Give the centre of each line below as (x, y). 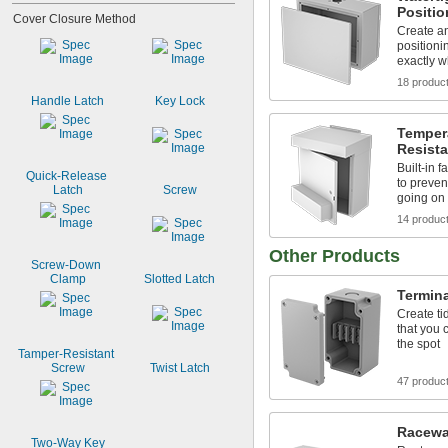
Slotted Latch (179, 279)
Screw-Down (66, 265)
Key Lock (179, 101)
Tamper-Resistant (66, 354)
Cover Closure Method (74, 19)
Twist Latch (179, 368)
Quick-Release (66, 176)
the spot (418, 344)
